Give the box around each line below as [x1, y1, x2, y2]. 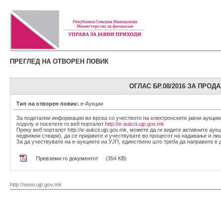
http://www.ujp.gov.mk [10, 182, 62, 187]
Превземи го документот [36, 155, 98, 161]
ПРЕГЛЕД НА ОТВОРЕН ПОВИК [10, 58, 109, 65]
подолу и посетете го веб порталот [16, 121, 105, 127]
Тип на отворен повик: [16, 101, 80, 107]
